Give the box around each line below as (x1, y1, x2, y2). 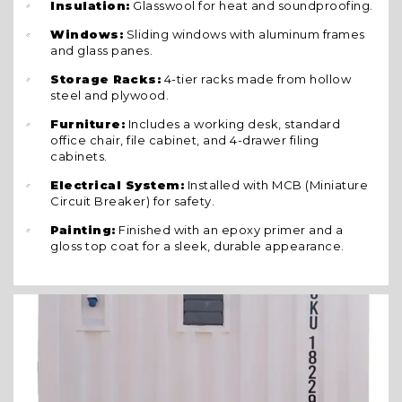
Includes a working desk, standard (125, 117, 340, 131)
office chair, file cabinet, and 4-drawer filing (50, 133, 319, 147)
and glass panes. (50, 43, 153, 57)
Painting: (50, 223, 116, 237)
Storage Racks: (50, 72, 161, 86)
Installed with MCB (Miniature (184, 178, 368, 192)
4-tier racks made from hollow (161, 72, 351, 86)
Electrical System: (50, 178, 184, 192)
